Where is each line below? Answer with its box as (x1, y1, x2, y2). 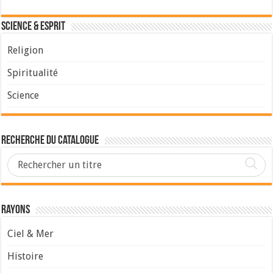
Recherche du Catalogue (1, 135, 99, 147)
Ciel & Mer (7, 228, 54, 240)
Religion (7, 44, 44, 57)
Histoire (7, 250, 44, 263)
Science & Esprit (1, 21, 66, 34)
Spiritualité (7, 67, 58, 79)
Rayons (1, 204, 30, 217)
